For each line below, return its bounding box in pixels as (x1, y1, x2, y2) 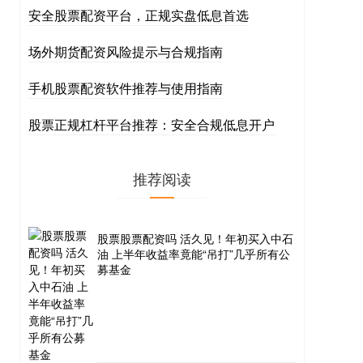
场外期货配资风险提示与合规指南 (28, 42, 223, 61)
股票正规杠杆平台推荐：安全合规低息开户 (28, 115, 275, 134)
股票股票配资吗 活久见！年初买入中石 (97, 230, 293, 246)
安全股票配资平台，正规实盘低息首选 (28, 6, 249, 24)
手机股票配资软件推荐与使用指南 (28, 79, 223, 97)
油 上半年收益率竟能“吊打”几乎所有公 (97, 246, 290, 262)
